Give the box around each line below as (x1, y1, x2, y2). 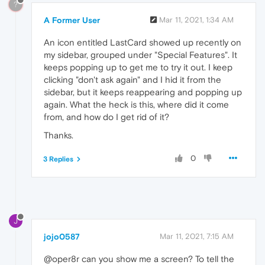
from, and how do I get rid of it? (44, 111, 169, 122)
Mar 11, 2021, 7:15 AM (160, 231, 234, 241)
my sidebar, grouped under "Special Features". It (44, 49, 237, 60)
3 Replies (43, 154, 73, 163)
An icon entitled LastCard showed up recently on (44, 37, 241, 47)
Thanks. (44, 130, 73, 140)
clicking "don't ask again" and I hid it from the (44, 74, 221, 85)
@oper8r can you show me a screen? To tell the (44, 253, 234, 264)
